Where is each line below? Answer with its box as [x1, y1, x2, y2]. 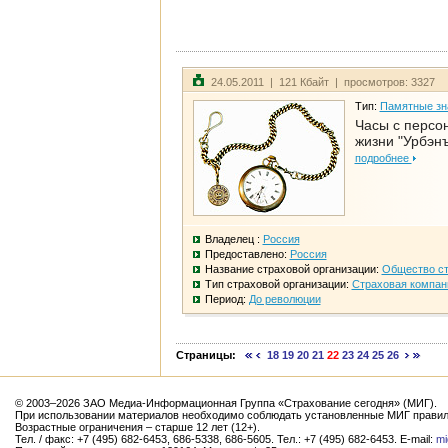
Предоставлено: [204, 248, 290, 261]
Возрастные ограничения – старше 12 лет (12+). [15, 421, 260, 433]
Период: [204, 293, 249, 306]
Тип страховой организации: [204, 278, 352, 291]
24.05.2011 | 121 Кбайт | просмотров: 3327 [210, 76, 435, 89]
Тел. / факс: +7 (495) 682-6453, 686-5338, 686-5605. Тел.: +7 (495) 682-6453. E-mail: [15, 433, 436, 445]
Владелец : [204, 233, 263, 246]
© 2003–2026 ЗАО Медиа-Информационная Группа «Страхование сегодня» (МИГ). [15, 397, 437, 409]
